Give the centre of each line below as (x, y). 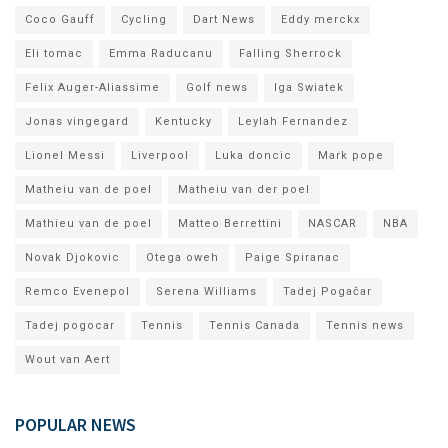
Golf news (217, 87)
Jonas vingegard (77, 121)
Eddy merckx (320, 19)
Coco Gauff (60, 19)
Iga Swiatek (309, 87)
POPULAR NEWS (75, 424)
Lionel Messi (65, 155)
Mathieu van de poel (88, 223)
